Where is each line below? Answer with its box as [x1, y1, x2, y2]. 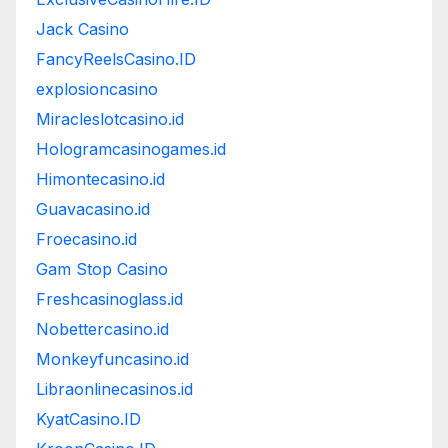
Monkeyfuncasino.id [36, 349, 189, 370]
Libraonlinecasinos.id [36, 379, 193, 400]
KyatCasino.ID [36, 409, 141, 430]
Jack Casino [36, 19, 129, 40]
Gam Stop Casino [36, 259, 168, 280]
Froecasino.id [36, 229, 137, 250]
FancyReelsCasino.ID [36, 49, 196, 70]
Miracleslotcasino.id [36, 109, 184, 130]
